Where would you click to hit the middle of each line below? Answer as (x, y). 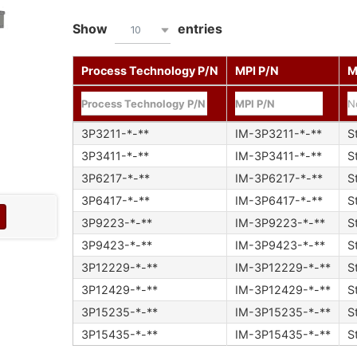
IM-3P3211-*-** (278, 134)
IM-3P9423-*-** (280, 245)
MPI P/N (257, 71)
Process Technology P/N (149, 71)
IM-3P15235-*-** (282, 312)
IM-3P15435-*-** (282, 335)
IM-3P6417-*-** (279, 201)
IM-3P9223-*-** (280, 223)
